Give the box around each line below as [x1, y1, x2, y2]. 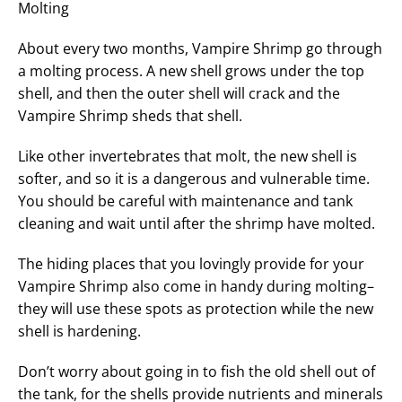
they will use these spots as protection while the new [18, 298, 373, 319]
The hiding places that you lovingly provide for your [18, 253, 364, 274]
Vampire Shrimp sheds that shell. [18, 105, 242, 126]
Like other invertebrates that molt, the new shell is [18, 145, 357, 166]
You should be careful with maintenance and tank [18, 190, 353, 211]
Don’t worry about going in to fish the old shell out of [18, 361, 375, 381]
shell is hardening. [18, 320, 141, 341]
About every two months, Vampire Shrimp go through [18, 38, 382, 58]
